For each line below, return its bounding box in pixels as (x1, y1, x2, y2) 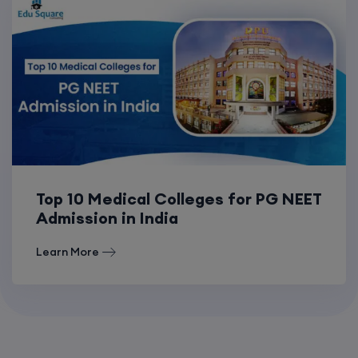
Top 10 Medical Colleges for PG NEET (36, 188, 321, 209)
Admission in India (36, 207, 178, 228)
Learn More (36, 244, 99, 259)
